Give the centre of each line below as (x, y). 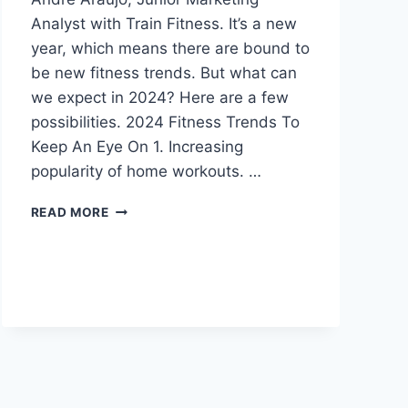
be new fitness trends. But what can (163, 73)
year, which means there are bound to (170, 49)
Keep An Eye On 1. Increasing (137, 147)
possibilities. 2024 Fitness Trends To (165, 122)
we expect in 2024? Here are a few (159, 98)
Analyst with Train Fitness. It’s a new (163, 24)
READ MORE (70, 213)
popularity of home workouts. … (146, 172)
